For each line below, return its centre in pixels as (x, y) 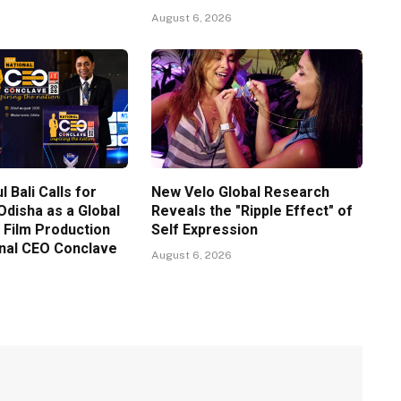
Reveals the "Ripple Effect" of (252, 211)
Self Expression (204, 230)
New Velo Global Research (240, 192)
